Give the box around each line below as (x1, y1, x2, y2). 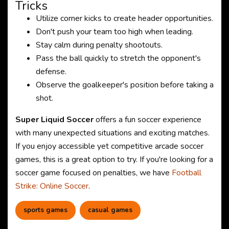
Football (172, 167, 201, 178)
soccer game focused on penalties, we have (15, 167, 172, 178)
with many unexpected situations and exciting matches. (15, 127, 210, 139)
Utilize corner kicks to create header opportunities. (36, 13, 213, 24)
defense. (36, 66, 66, 77)
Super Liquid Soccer (15, 114, 94, 125)
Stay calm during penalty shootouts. (36, 39, 163, 51)
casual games (88, 205, 132, 215)
